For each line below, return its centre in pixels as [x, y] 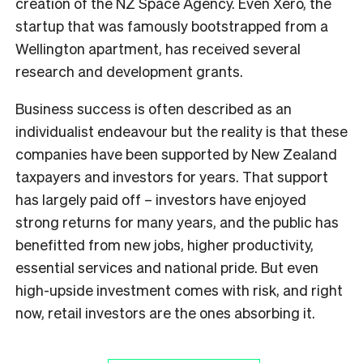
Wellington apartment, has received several [158, 48]
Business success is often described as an [154, 108]
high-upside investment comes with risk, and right [179, 289]
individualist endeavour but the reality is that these [181, 130]
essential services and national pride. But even [167, 267]
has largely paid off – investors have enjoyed [161, 199]
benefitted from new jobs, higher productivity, [164, 244]
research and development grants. [129, 70]
